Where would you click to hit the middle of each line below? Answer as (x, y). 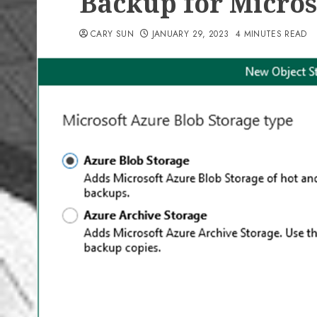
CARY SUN (112, 34)
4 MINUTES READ (271, 34)
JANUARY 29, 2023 (190, 34)
